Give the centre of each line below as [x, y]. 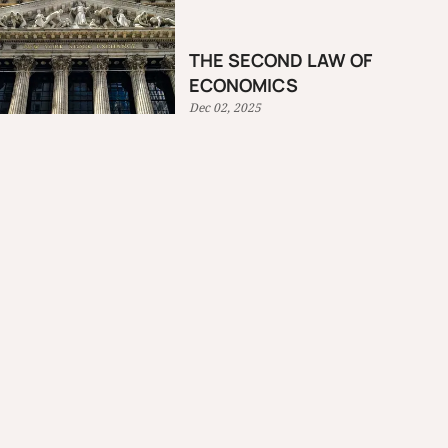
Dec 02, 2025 [225, 107]
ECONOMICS [244, 84]
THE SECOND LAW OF [281, 59]
